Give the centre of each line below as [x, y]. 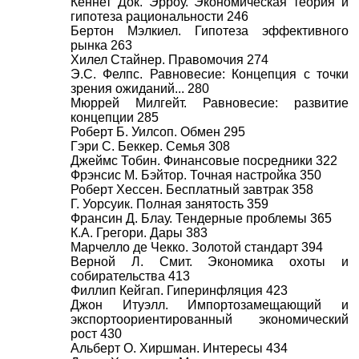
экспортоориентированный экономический [210, 319]
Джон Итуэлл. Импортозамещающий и [210, 305]
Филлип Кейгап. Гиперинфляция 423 [179, 290]
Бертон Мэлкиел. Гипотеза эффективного [210, 31]
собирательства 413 [130, 276]
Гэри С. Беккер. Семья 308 [150, 146]
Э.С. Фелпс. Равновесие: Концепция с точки [210, 74]
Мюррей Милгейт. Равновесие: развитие [210, 103]
